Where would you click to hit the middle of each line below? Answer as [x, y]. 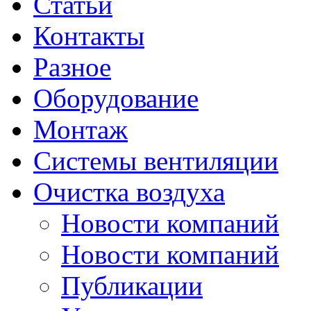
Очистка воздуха [129, 192]
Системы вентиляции [156, 160]
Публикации [132, 285]
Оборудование [116, 98]
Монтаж [81, 129]
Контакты [89, 35]
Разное [72, 67]
